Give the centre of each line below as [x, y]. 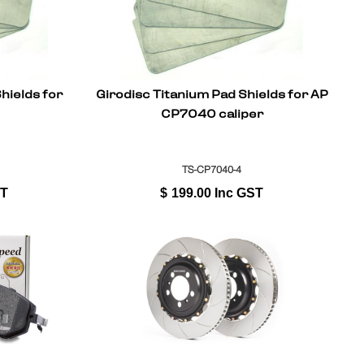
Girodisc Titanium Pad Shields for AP [212, 95]
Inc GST [239, 193]
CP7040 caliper [212, 115]
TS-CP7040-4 [212, 170]
